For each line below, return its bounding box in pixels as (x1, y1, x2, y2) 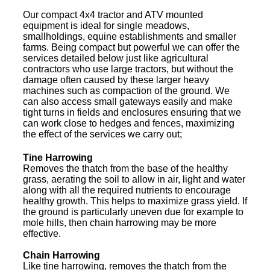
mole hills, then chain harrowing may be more (23, 218, 216, 228)
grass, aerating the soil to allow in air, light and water (23, 174, 245, 185)
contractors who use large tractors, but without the (23, 64, 233, 75)
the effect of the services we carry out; (23, 129, 182, 140)
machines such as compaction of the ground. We (23, 86, 230, 96)
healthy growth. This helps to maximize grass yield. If (23, 196, 247, 207)
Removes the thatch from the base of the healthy (23, 163, 228, 174)
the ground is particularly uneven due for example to (23, 207, 243, 218)
